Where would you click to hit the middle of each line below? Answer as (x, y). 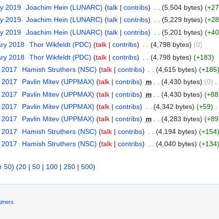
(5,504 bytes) (182, 7)
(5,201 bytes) (182, 32)
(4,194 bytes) (176, 131)
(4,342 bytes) (174, 107)
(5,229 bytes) (182, 20)
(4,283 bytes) (182, 119)
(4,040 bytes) (176, 144)
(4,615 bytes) (176, 69)
